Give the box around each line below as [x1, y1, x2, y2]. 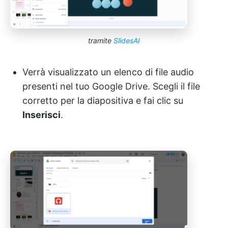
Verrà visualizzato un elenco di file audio [22, 66, 194, 77]
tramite [88, 36, 113, 45]
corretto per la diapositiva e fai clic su [22, 95, 183, 106]
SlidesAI [113, 36, 140, 45]
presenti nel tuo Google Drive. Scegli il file [22, 80, 200, 92]
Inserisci [22, 109, 61, 120]
